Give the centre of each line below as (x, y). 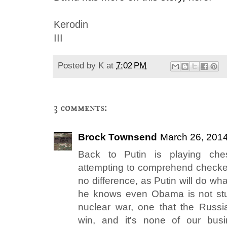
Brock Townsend (118, 137)
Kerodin (71, 24)
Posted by (78, 66)
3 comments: (81, 108)
